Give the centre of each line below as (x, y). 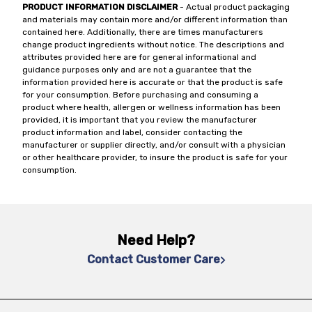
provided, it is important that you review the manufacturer (140, 120)
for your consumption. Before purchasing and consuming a (140, 95)
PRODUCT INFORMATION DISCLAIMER (100, 7)
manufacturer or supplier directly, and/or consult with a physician (154, 145)
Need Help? (156, 240)
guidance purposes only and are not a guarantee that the (137, 70)
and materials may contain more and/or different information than (155, 19)
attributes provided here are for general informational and (139, 57)
